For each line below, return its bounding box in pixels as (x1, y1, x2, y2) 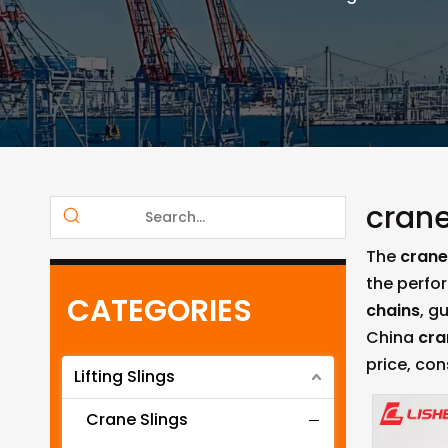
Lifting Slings (74, 365, 175, 389)
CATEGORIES (67, 290, 252, 333)
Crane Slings (86, 408, 188, 432)
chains (366, 299, 420, 323)
